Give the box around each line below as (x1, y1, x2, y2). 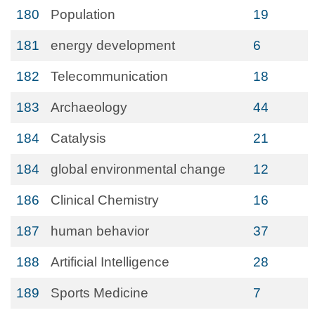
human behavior (51, 224, 149, 238)
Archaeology (51, 100, 127, 115)
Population (51, 7, 115, 22)
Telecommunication (51, 69, 168, 84)
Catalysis (51, 131, 106, 146)
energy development (51, 38, 175, 53)
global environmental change (51, 162, 226, 176)
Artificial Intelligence (51, 255, 169, 269)
